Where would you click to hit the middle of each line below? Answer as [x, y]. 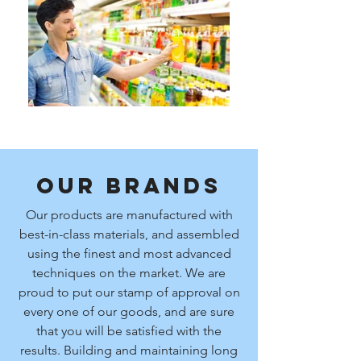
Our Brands [129, 185]
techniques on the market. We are [129, 273]
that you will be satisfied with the [129, 331]
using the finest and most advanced [129, 253]
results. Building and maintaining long [129, 350]
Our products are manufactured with [129, 215]
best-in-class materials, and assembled [129, 234]
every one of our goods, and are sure [129, 311]
